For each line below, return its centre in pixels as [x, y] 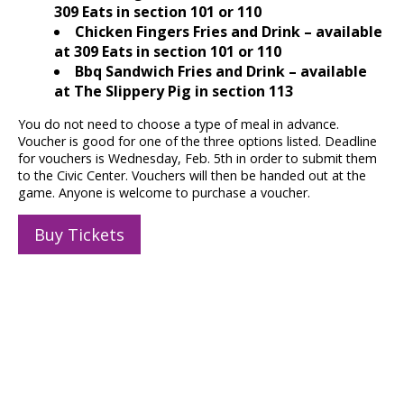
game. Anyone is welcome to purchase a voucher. [164, 193]
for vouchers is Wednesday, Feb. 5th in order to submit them [197, 159]
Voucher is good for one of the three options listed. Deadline [197, 142]
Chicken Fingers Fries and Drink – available [229, 32]
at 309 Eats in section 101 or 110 [168, 52]
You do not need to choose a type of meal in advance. [179, 124]
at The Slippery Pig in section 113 [174, 92]
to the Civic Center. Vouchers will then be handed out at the [192, 176]
